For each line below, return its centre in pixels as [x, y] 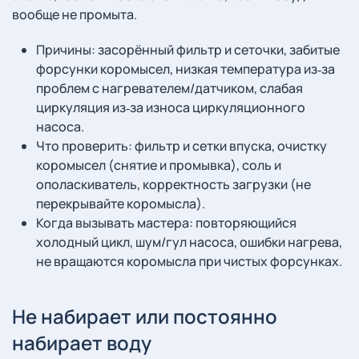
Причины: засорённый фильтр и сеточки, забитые [188, 50]
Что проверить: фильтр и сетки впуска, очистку [182, 146]
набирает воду [82, 343]
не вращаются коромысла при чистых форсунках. [189, 261]
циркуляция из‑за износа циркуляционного [171, 107]
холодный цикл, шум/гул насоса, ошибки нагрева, [189, 242]
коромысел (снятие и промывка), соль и [159, 165]
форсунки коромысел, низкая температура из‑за [186, 69]
